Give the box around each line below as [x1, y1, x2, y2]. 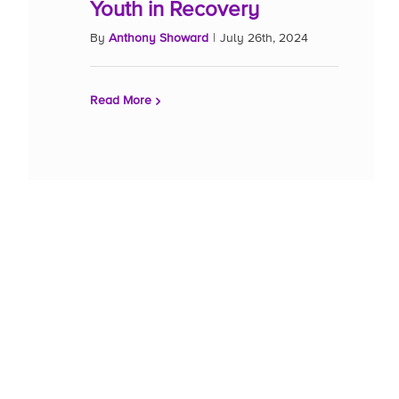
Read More [90, 94, 151, 107]
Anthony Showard [109, 32, 208, 45]
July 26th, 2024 [220, 32, 308, 45]
